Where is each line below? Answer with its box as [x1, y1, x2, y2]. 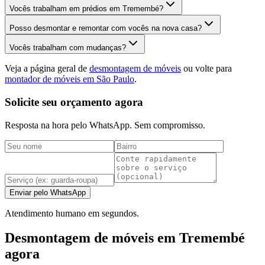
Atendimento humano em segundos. [5, 208, 139, 218]
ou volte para [181, 63, 232, 74]
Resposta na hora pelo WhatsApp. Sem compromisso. [5, 119, 205, 130]
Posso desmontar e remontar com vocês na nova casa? [9, 24, 202, 33]
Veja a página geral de [5, 63, 89, 74]
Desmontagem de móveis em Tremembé [5, 230, 245, 246]
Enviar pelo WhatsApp [9, 188, 86, 197]
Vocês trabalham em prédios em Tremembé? [9, 4, 163, 14]
